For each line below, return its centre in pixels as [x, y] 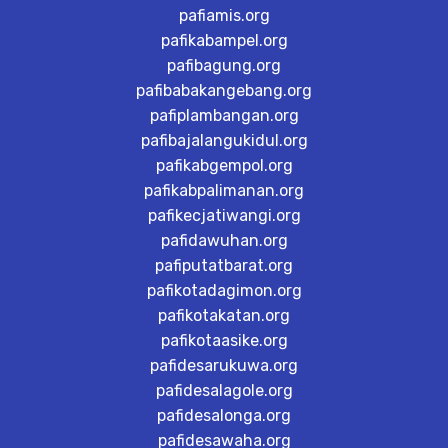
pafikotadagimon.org [224, 290]
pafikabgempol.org [224, 165]
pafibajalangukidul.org [224, 140]
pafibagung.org [224, 65]
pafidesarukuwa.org [224, 365]
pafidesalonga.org [224, 415]
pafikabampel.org [224, 40]
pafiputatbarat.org [224, 265]
